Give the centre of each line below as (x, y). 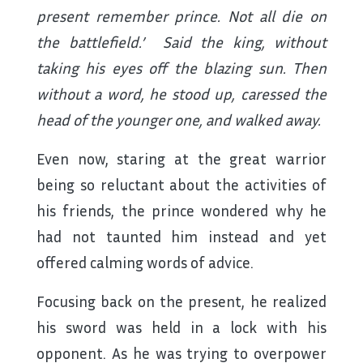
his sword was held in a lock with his (181, 327)
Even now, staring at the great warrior (181, 159)
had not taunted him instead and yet (181, 237)
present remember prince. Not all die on (181, 16)
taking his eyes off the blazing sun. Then (181, 68)
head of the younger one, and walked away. (179, 120)
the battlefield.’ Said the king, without (181, 42)
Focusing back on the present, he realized (181, 301)
